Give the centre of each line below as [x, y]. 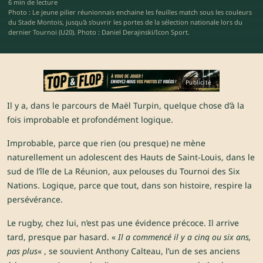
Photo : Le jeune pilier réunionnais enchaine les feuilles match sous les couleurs [130, 12]
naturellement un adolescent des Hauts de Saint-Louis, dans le [131, 157]
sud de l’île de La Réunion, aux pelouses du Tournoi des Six [123, 171]
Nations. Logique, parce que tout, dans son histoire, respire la [129, 186]
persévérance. [35, 200]
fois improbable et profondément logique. [90, 120]
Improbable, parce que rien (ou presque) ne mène [106, 143]
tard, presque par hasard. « [63, 237]
